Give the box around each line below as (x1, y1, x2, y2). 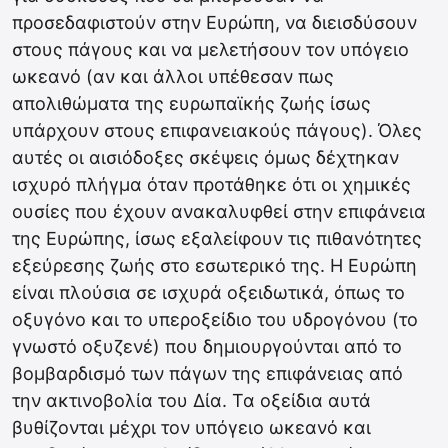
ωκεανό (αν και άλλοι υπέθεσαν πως (12, 66, 334, 87)
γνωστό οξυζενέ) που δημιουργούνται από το (12, 336, 402, 357)
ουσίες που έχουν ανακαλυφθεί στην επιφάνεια (12, 201, 426, 222)
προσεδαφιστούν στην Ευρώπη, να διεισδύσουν (12, 12, 417, 33)
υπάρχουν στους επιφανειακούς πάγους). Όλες (12, 120, 422, 141)
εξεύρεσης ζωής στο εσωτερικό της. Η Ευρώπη (12, 255, 417, 276)
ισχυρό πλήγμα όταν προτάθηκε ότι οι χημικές (12, 174, 411, 195)
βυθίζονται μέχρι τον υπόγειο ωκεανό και (12, 417, 371, 438)
